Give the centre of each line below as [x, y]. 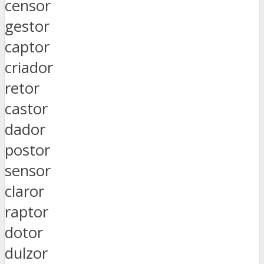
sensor [28, 170]
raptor [27, 212]
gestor [27, 26]
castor [26, 108]
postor [27, 150]
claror [24, 191]
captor [27, 47]
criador [29, 67]
